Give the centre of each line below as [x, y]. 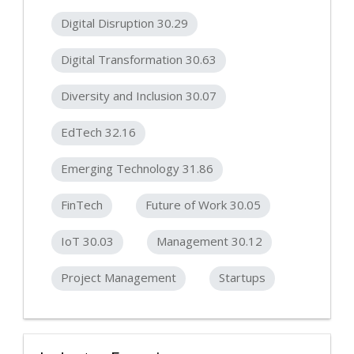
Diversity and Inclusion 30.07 [139, 95]
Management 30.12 [209, 241]
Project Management [119, 277]
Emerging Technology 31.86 [137, 168]
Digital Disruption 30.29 [124, 23]
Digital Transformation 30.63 [139, 59]
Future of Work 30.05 [203, 204]
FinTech [82, 204]
